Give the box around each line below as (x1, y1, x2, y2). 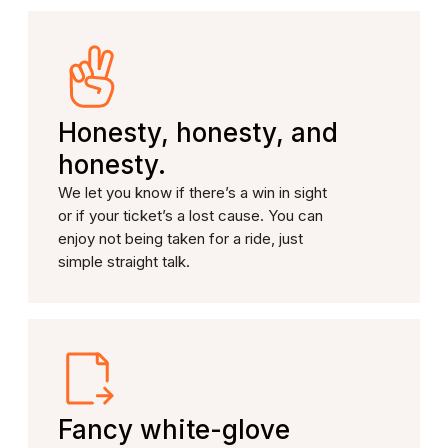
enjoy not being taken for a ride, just (58, 229, 303, 248)
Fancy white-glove (58, 414, 290, 445)
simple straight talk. (58, 252, 190, 271)
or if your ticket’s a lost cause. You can (58, 206, 323, 225)
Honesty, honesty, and (58, 117, 338, 148)
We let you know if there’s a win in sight (58, 183, 327, 202)
